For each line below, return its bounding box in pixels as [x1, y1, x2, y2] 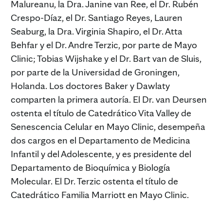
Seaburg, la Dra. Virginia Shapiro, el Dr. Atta [11, 25, 182, 37]
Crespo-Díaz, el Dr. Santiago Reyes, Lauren [11, 11, 182, 23]
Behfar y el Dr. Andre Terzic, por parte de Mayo [11, 38, 197, 51]
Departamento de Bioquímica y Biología [11, 161, 170, 173]
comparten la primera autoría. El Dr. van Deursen [11, 93, 207, 105]
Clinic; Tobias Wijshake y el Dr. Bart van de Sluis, [11, 52, 201, 64]
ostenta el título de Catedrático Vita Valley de [11, 107, 191, 119]
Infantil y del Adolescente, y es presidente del [11, 147, 191, 160]
